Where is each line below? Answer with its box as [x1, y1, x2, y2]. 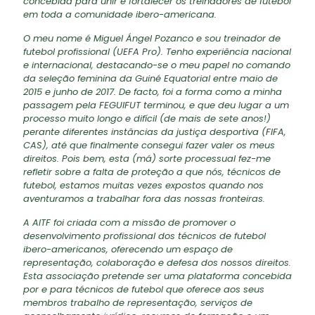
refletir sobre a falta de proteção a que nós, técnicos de [23, 165, 281, 179]
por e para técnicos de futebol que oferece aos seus [23, 283, 264, 296]
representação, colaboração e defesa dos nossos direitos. [23, 256, 291, 269]
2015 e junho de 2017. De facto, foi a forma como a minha [23, 85, 282, 98]
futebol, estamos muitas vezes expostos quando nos [23, 179, 264, 192]
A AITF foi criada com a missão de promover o [23, 216, 236, 229]
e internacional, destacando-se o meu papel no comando [23, 58, 290, 72]
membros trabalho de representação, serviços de [23, 296, 252, 309]
